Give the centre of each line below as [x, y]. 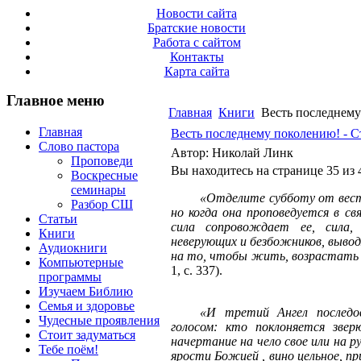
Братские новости [197, 28]
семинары [98, 189]
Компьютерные [81, 262]
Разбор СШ [102, 204]
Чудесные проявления [99, 320]
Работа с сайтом [197, 42]
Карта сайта [197, 71]
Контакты [197, 57]
